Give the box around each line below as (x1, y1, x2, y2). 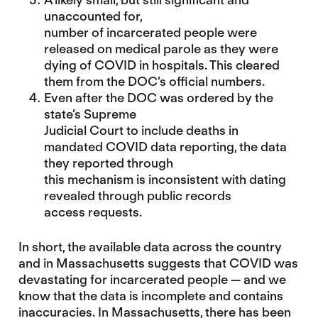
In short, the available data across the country (18, 238, 282, 254)
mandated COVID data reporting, (43, 139, 239, 155)
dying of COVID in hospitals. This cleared (43, 57, 280, 73)
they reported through (43, 155, 173, 171)
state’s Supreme (43, 106, 136, 122)
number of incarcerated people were (43, 25, 257, 40)
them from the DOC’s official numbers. (43, 74, 265, 89)
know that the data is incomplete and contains (18, 287, 283, 303)
